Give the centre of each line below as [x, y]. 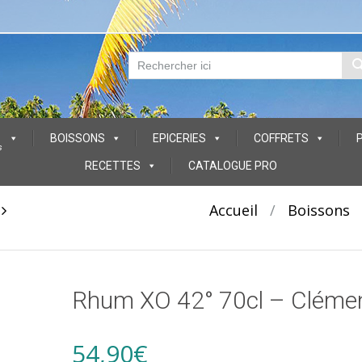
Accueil [233, 210]
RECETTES [113, 166]
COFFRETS [281, 138]
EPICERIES [179, 138]
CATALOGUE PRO [233, 166]
